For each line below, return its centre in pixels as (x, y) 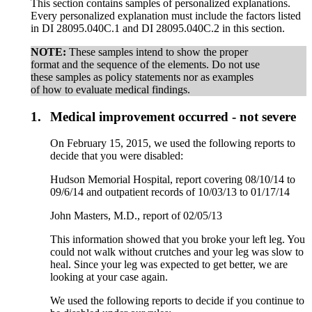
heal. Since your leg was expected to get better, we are (169, 265)
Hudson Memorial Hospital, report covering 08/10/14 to (173, 180)
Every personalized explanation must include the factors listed (166, 15)
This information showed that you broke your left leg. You (178, 240)
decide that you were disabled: (117, 156)
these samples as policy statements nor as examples (142, 77)
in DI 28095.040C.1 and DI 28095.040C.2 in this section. (158, 28)
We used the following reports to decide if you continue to (178, 301)
